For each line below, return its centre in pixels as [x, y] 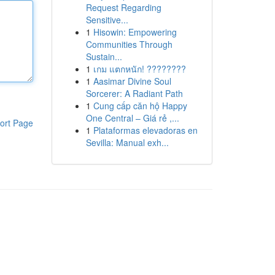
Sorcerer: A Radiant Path [134, 93]
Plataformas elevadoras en [145, 130]
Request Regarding [123, 7]
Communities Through [129, 44]
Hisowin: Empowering [135, 32]
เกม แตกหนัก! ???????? [139, 69]
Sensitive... [107, 20]
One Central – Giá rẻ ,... [132, 118]
